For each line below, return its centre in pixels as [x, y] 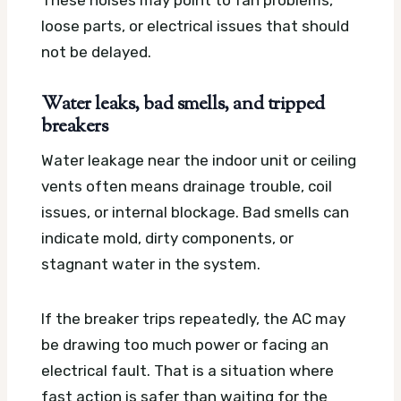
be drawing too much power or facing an [185, 345]
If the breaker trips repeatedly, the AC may [193, 319]
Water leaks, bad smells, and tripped [183, 104]
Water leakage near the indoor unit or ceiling [199, 161]
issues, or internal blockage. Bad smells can [195, 213]
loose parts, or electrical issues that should [195, 26]
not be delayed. [96, 51]
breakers [75, 127]
